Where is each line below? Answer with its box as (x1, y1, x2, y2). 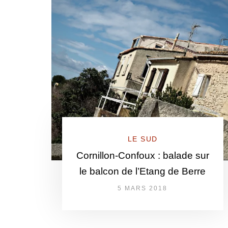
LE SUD (127, 135, 158, 143)
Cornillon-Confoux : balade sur (76, 150, 209, 161)
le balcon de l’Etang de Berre (79, 166, 206, 177)
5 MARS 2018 (118, 185, 168, 192)
